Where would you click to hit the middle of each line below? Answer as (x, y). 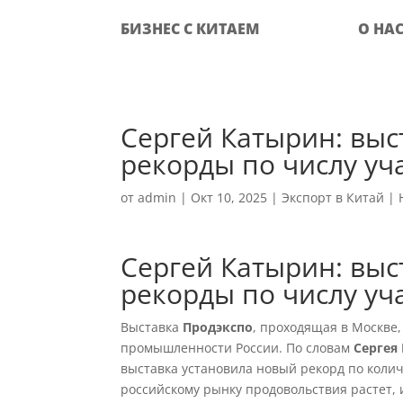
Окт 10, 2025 (229, 197)
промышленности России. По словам (237, 348)
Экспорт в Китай (333, 197)
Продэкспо (218, 327)
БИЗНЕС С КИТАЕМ (190, 29)
